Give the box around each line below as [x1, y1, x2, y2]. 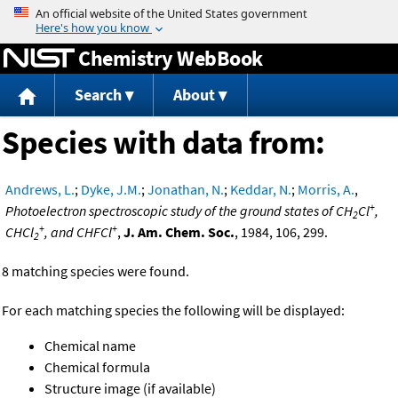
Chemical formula [44, 358, 150, 377]
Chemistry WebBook [78, 44, 263, 72]
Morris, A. [298, 180, 354, 199]
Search [74, 84, 122, 106]
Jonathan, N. [147, 180, 224, 199]
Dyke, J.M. [81, 180, 141, 199]
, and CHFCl [44, 223, 112, 242]
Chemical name [44, 337, 136, 355]
